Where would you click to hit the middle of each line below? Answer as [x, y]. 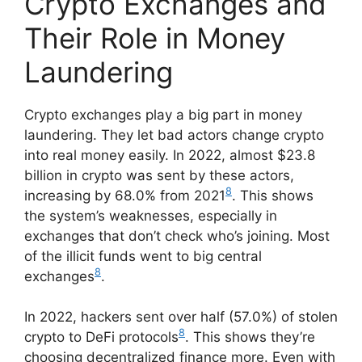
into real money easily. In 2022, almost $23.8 [170, 155]
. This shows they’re [250, 337]
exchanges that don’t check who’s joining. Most [177, 236]
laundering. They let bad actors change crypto [174, 135]
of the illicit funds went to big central [143, 256]
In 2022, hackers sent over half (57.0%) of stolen [181, 317]
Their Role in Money [155, 38]
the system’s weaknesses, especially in [151, 215]
